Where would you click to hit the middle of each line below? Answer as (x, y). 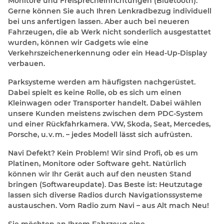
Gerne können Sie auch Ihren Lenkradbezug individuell (110, 11)
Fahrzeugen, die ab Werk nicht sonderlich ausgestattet (109, 32)
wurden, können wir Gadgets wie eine (78, 43)
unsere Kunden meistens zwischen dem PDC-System (105, 114)
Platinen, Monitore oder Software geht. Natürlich (97, 164)
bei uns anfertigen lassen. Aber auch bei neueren (99, 22)
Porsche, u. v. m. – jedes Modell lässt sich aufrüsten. (100, 135)
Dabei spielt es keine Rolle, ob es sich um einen (95, 93)
